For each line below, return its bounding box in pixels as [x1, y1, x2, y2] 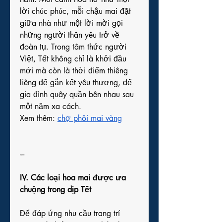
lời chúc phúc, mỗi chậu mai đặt [20, 6, 131, 16]
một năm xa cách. [20, 101, 81, 111]
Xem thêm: [20, 113, 57, 123]
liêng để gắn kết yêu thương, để [20, 77, 132, 88]
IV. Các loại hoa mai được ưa [20, 172, 126, 183]
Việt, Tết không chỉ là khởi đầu [20, 54, 126, 64]
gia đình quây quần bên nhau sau [20, 89, 134, 100]
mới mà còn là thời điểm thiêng [20, 65, 128, 76]
